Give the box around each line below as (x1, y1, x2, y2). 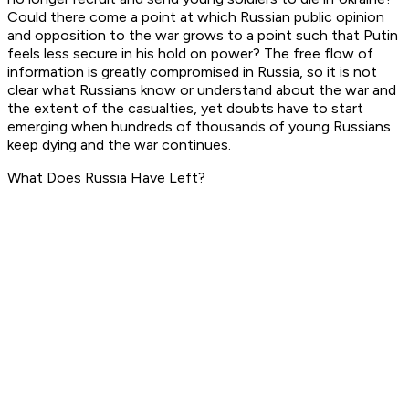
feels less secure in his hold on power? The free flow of (7, 45, 373, 63)
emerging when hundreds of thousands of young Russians (7, 118, 391, 136)
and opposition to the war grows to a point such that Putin (7, 26, 398, 45)
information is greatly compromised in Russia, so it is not (7, 63, 377, 81)
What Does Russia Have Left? (7, 169, 209, 187)
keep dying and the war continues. (7, 136, 235, 154)
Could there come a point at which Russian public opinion (7, 8, 384, 26)
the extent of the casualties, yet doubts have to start (7, 100, 363, 118)
